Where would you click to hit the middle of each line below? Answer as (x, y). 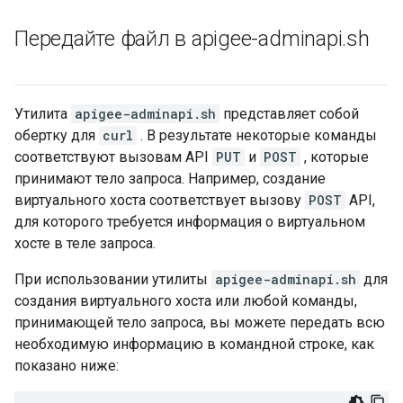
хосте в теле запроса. (85, 243)
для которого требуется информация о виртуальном (190, 222)
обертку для (57, 135)
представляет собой (289, 114)
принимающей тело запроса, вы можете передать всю (200, 322)
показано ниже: (67, 366)
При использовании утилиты (113, 279)
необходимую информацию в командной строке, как (194, 344)
